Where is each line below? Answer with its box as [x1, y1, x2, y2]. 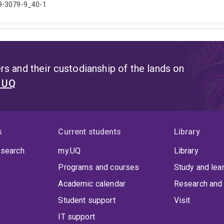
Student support [58, 195, 115, 205]
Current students [58, 127, 121, 137]
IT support [58, 212, 95, 222]
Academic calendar [58, 179, 126, 189]
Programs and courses [58, 162, 139, 172]
